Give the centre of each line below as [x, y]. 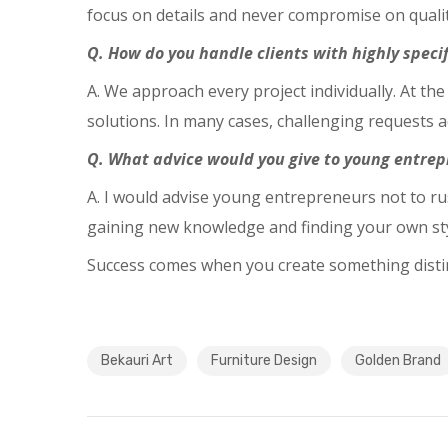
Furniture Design [264, 360]
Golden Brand [398, 360]
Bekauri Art [137, 360]
